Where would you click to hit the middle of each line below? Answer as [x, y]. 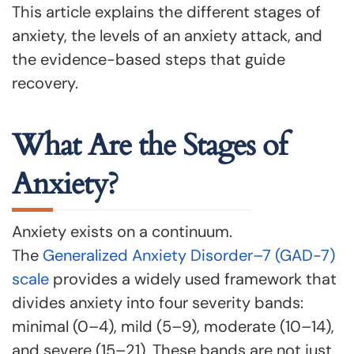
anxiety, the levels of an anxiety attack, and [167, 36]
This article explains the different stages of [166, 12]
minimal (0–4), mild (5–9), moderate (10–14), [173, 326]
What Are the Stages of [149, 145]
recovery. [45, 83]
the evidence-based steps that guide [149, 59]
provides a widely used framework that [193, 279]
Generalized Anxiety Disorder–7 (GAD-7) [189, 255]
